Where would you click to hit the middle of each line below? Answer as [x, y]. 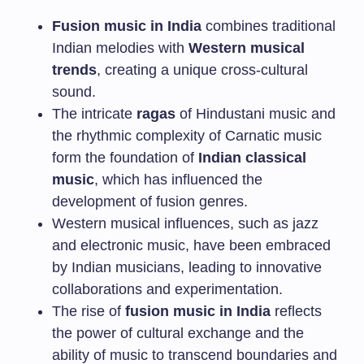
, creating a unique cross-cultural [202, 70]
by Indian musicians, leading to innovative [187, 267]
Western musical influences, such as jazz [185, 223]
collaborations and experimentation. [167, 289]
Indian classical [252, 158]
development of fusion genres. [150, 201]
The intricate [94, 114]
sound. [74, 92]
